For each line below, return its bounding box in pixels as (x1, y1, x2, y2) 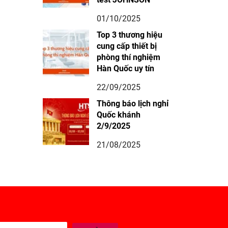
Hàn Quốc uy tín (97, 64, 155, 74)
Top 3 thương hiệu (97, 30, 163, 40)
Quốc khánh (97, 110, 141, 120)
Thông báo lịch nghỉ (97, 99, 169, 109)
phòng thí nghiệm (97, 52, 161, 63)
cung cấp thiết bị (97, 41, 157, 51)
